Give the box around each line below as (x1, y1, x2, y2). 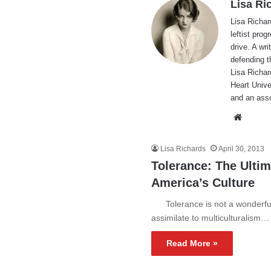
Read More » (166, 238, 218, 248)
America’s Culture (151, 176, 255, 189)
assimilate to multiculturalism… (151, 213, 270, 223)
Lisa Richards (160, 145, 206, 153)
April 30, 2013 (218, 145, 265, 153)
